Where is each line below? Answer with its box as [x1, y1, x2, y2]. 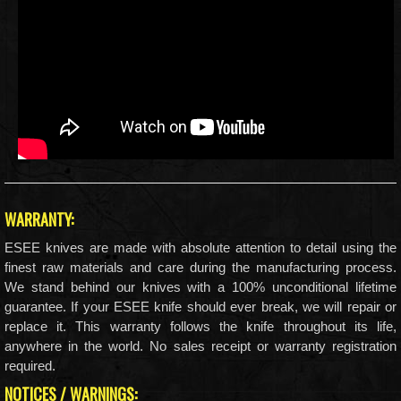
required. [4, 357, 55, 373]
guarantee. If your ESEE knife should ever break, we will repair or [4, 298, 397, 314]
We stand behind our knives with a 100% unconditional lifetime [4, 278, 397, 294]
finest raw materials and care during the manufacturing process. [4, 259, 397, 275]
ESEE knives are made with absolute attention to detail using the [4, 239, 397, 255]
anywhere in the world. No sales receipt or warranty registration [4, 337, 397, 354]
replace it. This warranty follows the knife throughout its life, [4, 318, 397, 334]
